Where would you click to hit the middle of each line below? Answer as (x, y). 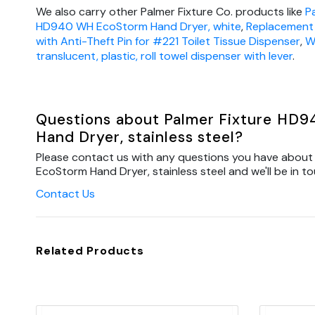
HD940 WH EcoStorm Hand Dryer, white (139, 27)
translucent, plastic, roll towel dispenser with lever (164, 56)
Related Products (90, 251)
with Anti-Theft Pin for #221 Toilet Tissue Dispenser (168, 41)
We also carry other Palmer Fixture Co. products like (171, 12)
